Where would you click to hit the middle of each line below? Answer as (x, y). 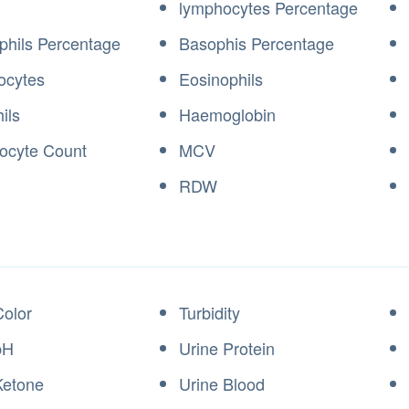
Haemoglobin (227, 114)
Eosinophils (221, 79)
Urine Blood (222, 383)
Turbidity (210, 312)
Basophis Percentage (257, 43)
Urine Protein (227, 348)
